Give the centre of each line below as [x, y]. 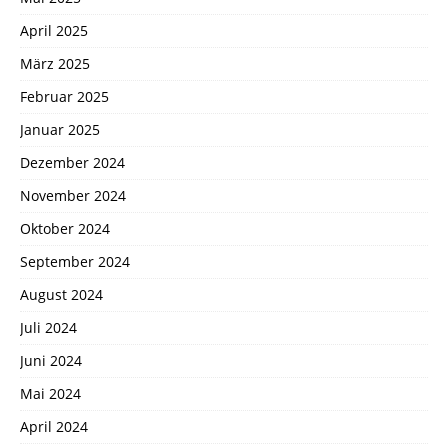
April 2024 [54, 426]
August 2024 [61, 294]
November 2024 [73, 195]
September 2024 [75, 261]
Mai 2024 [50, 393]
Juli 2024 [48, 327]
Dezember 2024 [72, 162]
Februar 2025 [64, 96]
